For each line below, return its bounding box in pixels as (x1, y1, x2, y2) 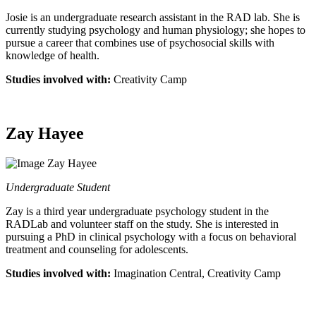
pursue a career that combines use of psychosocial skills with (6, 36, 274, 49)
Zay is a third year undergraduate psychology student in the (6, 205, 269, 217)
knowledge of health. (6, 49, 99, 61)
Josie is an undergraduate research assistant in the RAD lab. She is (6, 11, 300, 23)
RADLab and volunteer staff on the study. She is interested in (6, 217, 279, 230)
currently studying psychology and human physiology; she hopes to (6, 23, 305, 36)
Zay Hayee (6, 123, 84, 142)
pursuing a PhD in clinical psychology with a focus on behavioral (6, 230, 296, 243)
